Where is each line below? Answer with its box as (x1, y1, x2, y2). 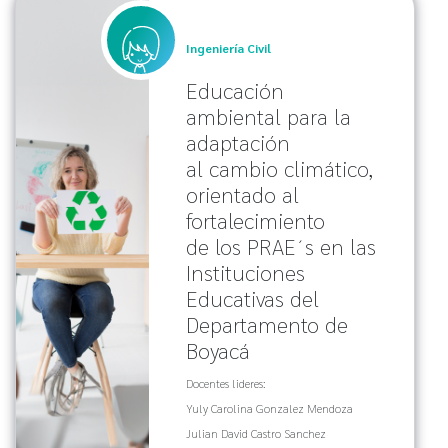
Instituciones (185, 258, 305, 287)
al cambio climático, (185, 154, 373, 183)
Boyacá (185, 336, 250, 365)
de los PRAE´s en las (185, 232, 376, 261)
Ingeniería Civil (185, 40, 271, 57)
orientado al (185, 180, 299, 209)
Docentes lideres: (185, 375, 266, 392)
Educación (185, 76, 284, 105)
